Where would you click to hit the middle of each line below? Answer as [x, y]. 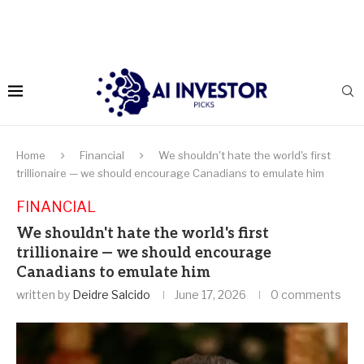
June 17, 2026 [210, 294]
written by [44, 294]
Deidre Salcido [111, 294]
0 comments [306, 294]
